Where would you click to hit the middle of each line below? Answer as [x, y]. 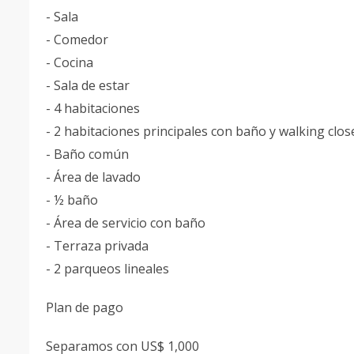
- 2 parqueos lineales [109, 269]
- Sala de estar [89, 85]
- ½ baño [73, 200]
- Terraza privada [99, 246]
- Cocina [71, 62]
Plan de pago [86, 307]
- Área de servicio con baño [127, 223]
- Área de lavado [95, 177]
